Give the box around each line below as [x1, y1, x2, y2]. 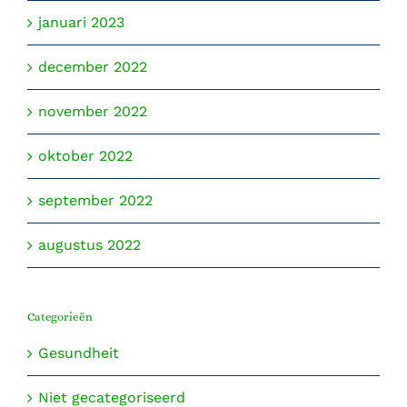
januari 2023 [38, 13, 124, 31]
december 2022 [38, 57, 147, 75]
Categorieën [27, 309, 93, 323]
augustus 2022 [38, 235, 141, 253]
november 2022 [38, 102, 147, 120]
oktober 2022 [38, 146, 133, 164]
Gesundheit [38, 343, 119, 362]
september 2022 [38, 191, 153, 209]
